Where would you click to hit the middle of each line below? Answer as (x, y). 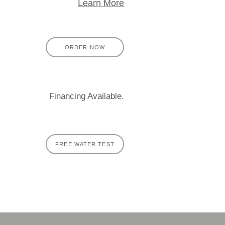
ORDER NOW (85, 47)
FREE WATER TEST (85, 144)
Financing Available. (87, 96)
